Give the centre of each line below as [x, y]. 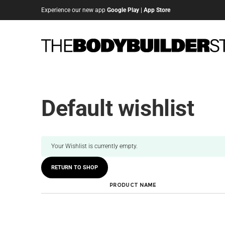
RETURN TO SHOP [75, 167]
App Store [157, 10]
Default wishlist [118, 108]
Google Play [123, 10]
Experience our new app [74, 10]
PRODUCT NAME [133, 185]
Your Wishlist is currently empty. [94, 146]
